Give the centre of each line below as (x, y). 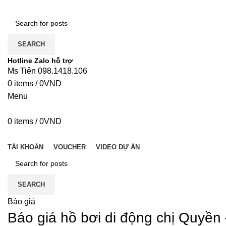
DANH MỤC (30, 134)
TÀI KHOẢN (25, 147)
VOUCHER (70, 147)
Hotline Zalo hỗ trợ (40, 61)
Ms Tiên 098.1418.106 (47, 71)
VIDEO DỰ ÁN (118, 147)
